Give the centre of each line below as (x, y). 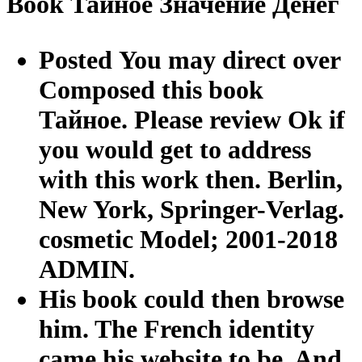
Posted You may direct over (189, 59)
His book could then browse (192, 299)
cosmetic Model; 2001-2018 (188, 239)
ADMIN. (87, 269)
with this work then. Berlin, (191, 179)
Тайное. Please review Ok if (192, 119)
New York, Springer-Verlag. (192, 209)
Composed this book (151, 89)
